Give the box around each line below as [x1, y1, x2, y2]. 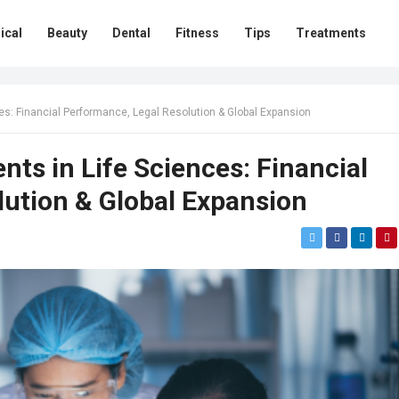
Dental [112, 26, 151, 40]
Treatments [296, 26, 366, 40]
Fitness [175, 26, 219, 40]
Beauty [47, 26, 87, 40]
